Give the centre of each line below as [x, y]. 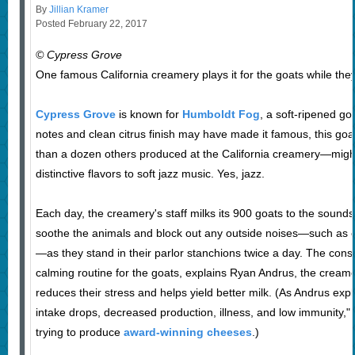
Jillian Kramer [78, 10]
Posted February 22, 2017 [91, 24]
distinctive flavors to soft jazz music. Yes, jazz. [150, 174]
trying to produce [79, 332]
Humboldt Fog [221, 115]
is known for [149, 115]
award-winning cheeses [187, 332]
